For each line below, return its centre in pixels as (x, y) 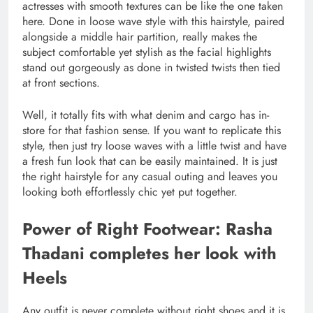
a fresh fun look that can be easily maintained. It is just (150, 161)
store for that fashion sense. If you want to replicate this (152, 130)
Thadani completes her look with (150, 253)
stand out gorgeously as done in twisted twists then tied (151, 67)
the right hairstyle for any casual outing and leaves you (150, 176)
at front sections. (61, 82)
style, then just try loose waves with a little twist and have (154, 145)
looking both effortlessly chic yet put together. (130, 191)
